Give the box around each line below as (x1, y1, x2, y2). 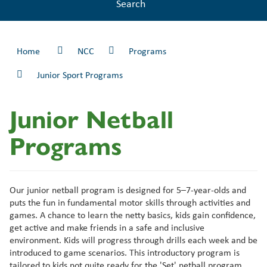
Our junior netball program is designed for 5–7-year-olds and (10, 183, 246, 196)
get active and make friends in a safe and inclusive (10, 221, 204, 234)
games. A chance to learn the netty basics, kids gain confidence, (10, 208, 256, 221)
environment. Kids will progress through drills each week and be (10, 233, 257, 246)
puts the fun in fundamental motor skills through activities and (10, 195, 250, 209)
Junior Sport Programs (37, 68, 123, 81)
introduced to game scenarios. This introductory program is (10, 246, 240, 259)
